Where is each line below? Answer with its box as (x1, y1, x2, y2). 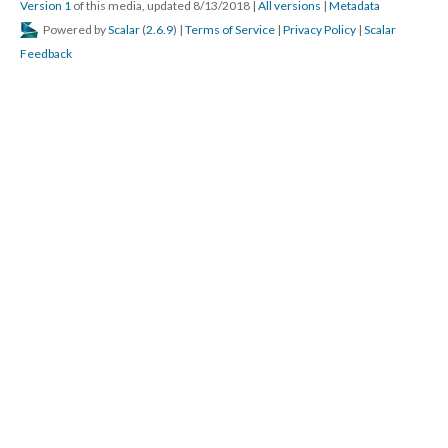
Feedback (20, 46, 72, 61)
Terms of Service (185, 22, 275, 37)
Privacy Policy (283, 22, 356, 37)
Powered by (41, 22, 108, 37)
